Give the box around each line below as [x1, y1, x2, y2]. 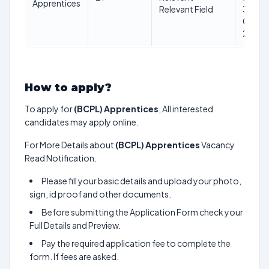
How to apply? [25, 81, 112, 94]
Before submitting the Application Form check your [41, 207, 243, 217]
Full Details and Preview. [29, 220, 121, 231]
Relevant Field [159, 4, 213, 14]
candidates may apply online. [25, 116, 139, 127]
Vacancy [200, 139, 235, 150]
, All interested [159, 103, 213, 114]
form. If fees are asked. [29, 251, 119, 262]
